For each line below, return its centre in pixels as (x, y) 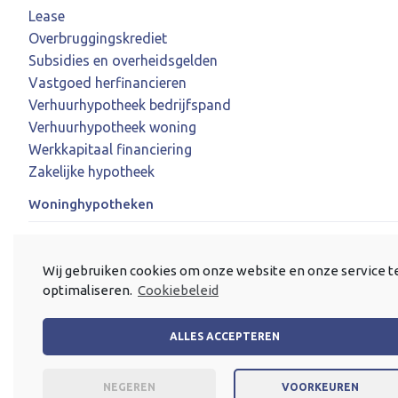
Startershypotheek (88, 354)
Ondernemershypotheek (105, 310)
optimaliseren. (89, 290)
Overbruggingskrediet (98, 38)
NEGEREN (130, 387)
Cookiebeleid (178, 290)
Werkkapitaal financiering (110, 149)
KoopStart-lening (83, 265)
